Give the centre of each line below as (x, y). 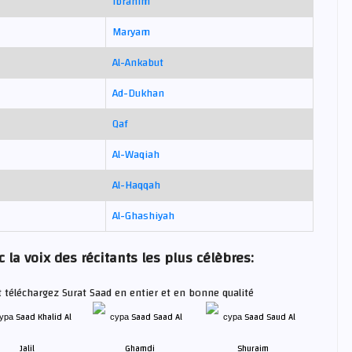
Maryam (131, 33)
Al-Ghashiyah (143, 216)
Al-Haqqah (136, 186)
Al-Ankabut (138, 63)
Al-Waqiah (136, 155)
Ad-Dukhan (138, 94)
